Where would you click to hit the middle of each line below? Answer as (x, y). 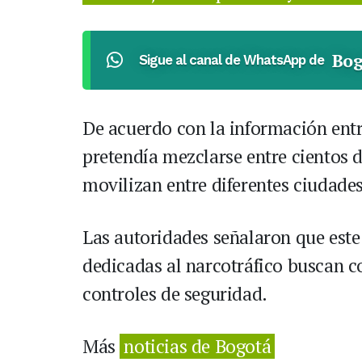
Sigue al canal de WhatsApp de (231, 60)
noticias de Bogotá (198, 347)
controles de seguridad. (175, 294)
